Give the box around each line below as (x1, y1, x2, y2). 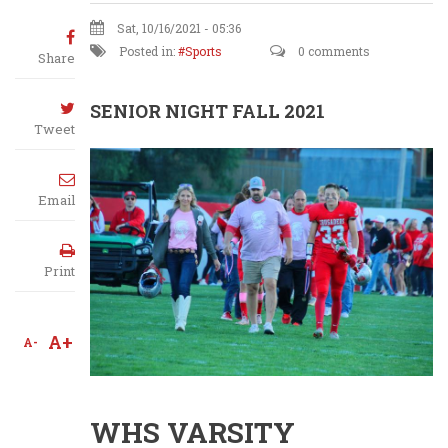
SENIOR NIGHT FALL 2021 (90, 99, 325, 123)
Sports (185, 43, 222, 59)
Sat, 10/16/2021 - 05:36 (117, 20, 241, 36)
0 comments (295, 43, 370, 59)
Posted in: (116, 43, 178, 59)
